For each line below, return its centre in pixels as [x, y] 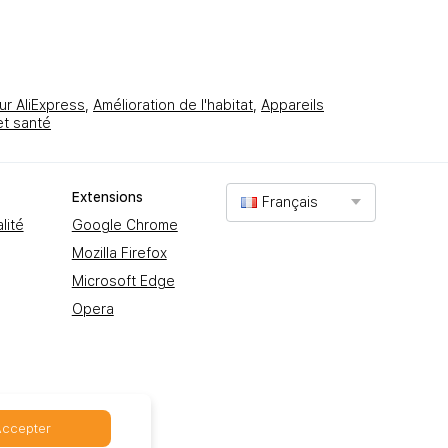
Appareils [292, 104]
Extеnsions [107, 196]
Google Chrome [124, 224]
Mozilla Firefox [119, 252]
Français [289, 202]
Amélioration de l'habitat [173, 104]
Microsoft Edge [123, 280]
